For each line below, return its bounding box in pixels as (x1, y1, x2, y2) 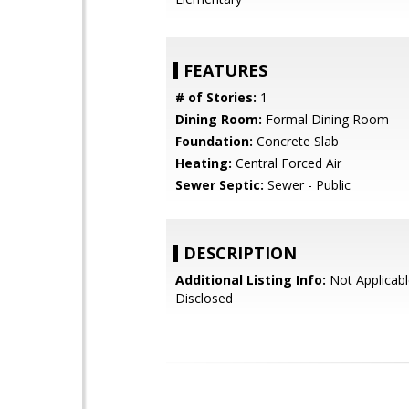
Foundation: (175, 132, 253, 150)
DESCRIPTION (184, 242, 297, 264)
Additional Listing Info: (175, 271, 326, 288)
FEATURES (184, 59, 267, 81)
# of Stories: (175, 89, 257, 106)
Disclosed (175, 289, 233, 307)
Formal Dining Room (262, 110, 389, 128)
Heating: (175, 154, 232, 172)
